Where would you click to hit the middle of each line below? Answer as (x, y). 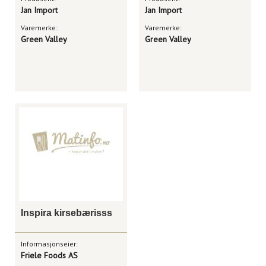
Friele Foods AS (49, 255)
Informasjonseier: (49, 244)
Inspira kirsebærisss (66, 213)
